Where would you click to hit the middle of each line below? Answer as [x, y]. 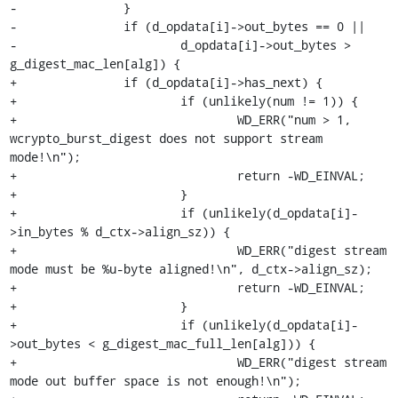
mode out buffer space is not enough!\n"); [155, 380]
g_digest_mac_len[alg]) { [95, 63]
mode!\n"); [45, 156]
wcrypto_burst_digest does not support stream [166, 138]
